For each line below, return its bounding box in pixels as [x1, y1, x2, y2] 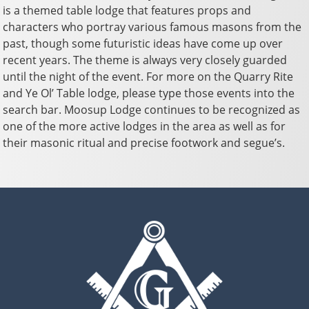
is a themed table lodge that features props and [3, 2, 252, 18]
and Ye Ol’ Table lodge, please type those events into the [3, 85, 295, 101]
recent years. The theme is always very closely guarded [3, 52, 288, 68]
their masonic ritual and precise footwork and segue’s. [3, 134, 286, 150]
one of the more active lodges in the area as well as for [3, 118, 286, 134]
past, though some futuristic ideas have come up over [3, 35, 283, 51]
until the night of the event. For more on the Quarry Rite [3, 68, 294, 84]
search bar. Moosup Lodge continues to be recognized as [3, 101, 301, 117]
